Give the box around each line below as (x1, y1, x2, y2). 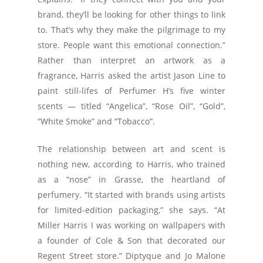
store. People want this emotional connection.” (38, 39, 225, 50)
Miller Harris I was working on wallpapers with (38, 220, 225, 231)
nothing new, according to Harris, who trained (38, 159, 225, 170)
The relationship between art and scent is (38, 143, 225, 154)
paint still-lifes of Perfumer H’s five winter (38, 85, 225, 96)
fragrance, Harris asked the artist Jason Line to (38, 70, 225, 81)
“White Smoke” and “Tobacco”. (38, 116, 155, 127)
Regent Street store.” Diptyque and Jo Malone (38, 250, 225, 261)
